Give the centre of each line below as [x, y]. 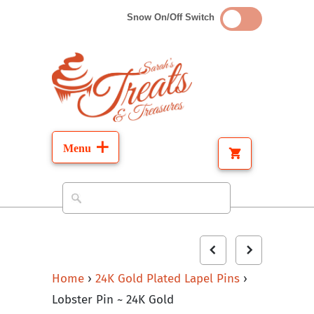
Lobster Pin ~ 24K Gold [113, 299]
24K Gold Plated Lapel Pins [169, 278]
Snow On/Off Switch [173, 17]
